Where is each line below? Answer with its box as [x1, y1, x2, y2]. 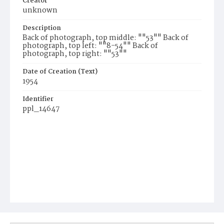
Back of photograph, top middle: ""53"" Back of [22, 32, 188, 44]
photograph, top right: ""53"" [22, 48, 127, 60]
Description [22, 23, 61, 33]
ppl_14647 [22, 103, 59, 115]
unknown [22, 4, 57, 16]
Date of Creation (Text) [22, 66, 97, 77]
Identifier [22, 94, 53, 104]
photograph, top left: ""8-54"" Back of [22, 40, 158, 52]
